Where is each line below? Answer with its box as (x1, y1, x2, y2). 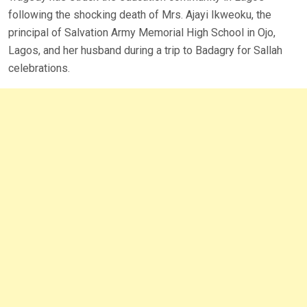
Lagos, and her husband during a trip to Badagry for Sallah (8, 44, 282, 58)
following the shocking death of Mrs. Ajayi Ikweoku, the (8, 8, 271, 22)
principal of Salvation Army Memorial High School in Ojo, (8, 26, 275, 40)
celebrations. (8, 62, 70, 75)
